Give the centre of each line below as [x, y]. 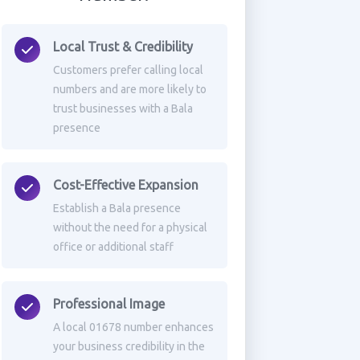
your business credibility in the [129, 346]
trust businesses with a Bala [123, 108]
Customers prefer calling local [128, 70]
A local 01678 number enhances [133, 327]
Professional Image [108, 304]
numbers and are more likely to [129, 89]
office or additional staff [113, 247]
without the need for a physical [130, 227]
